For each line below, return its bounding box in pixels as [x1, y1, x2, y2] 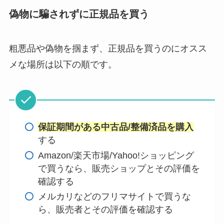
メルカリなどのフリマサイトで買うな [38, 191, 191, 202]
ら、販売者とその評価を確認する [38, 204, 173, 215]
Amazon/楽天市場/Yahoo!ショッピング [38, 150, 194, 160]
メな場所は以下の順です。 [8, 59, 117, 70]
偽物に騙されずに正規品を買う [8, 8, 149, 19]
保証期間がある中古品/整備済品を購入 [38, 122, 194, 132]
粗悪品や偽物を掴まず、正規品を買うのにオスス [8, 43, 207, 54]
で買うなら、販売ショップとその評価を [38, 163, 200, 173]
